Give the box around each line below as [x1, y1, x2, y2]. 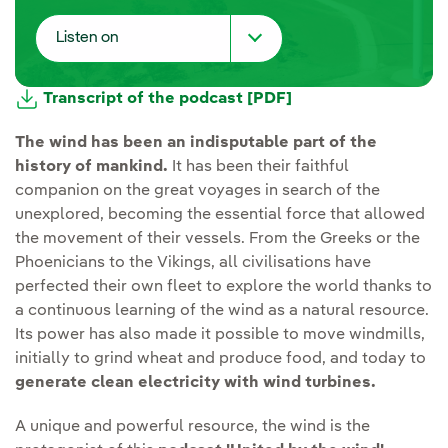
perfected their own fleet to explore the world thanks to [15, 279, 432, 296]
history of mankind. [15, 159, 172, 176]
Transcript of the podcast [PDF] [43, 91, 292, 108]
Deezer [56, 319, 106, 335]
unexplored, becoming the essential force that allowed [15, 207, 425, 224]
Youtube [56, 127, 113, 143]
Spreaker [56, 271, 117, 287]
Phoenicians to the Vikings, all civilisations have [15, 255, 371, 272]
